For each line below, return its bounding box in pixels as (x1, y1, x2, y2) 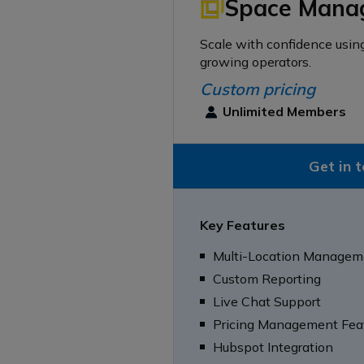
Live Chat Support (213, 292, 321, 310)
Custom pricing (200, 78, 315, 99)
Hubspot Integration (213, 338, 333, 355)
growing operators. (200, 53, 311, 70)
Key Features (200, 216, 285, 233)
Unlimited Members (223, 103, 346, 120)
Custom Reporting (213, 270, 321, 287)
